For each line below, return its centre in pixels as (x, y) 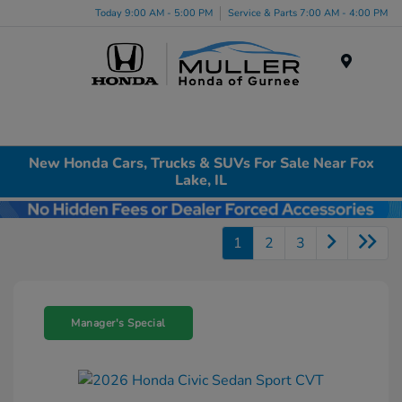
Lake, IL (201, 180)
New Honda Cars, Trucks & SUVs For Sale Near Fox (201, 163)
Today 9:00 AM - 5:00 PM (154, 13)
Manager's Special (118, 323)
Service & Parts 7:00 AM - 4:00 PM (308, 13)
